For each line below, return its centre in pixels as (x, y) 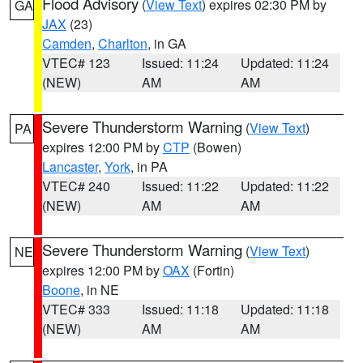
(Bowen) (216, 147)
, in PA (149, 167)
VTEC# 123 (76, 63)
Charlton (123, 43)
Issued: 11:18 (180, 309)
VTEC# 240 (76, 186)
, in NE (100, 290)
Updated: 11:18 (285, 309)
